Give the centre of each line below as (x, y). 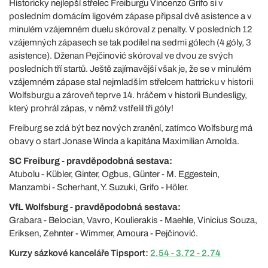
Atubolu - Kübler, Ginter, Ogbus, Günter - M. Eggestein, (114, 174)
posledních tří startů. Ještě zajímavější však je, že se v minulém (130, 69)
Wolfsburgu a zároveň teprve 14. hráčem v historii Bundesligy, (128, 95)
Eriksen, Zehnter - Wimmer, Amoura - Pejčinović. (103, 233)
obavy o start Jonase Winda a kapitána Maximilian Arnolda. (124, 141)
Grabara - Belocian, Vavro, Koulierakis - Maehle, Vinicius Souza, (133, 220)
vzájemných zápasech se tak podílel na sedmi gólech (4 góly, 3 (130, 42)
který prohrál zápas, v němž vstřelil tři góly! (91, 108)
